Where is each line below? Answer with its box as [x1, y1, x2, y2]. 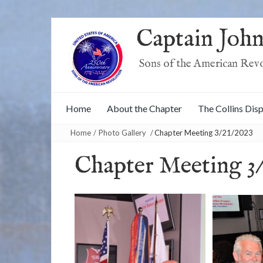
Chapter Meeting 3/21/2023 [154, 128, 253, 138]
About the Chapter [107, 103, 182, 114]
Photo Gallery [99, 128, 146, 138]
